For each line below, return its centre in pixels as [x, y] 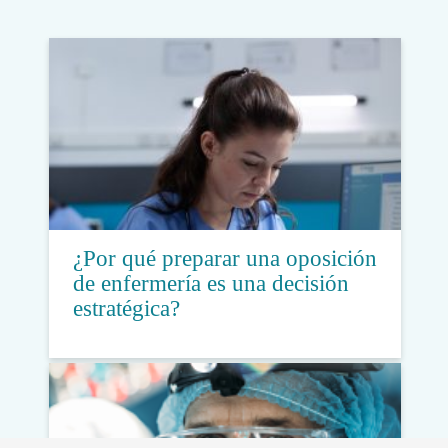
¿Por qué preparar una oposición [224, 259]
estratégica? [126, 309]
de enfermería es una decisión [210, 284]
